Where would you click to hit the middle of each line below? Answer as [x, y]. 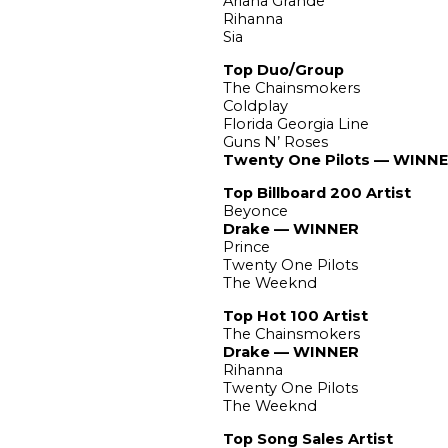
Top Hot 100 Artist [295, 315]
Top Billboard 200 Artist [316, 192]
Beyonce [255, 210]
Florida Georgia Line [295, 123]
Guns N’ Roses [275, 141]
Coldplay [255, 105]
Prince [246, 246]
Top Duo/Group [283, 69]
